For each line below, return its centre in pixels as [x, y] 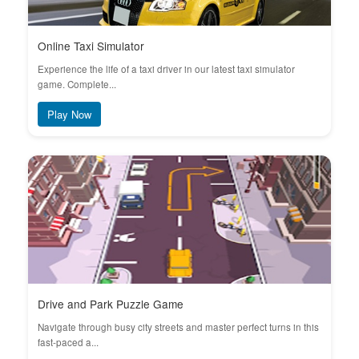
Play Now [69, 114]
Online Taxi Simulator [91, 46]
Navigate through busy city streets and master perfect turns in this [178, 327]
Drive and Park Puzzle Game [111, 304]
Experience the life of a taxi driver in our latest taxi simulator [166, 69]
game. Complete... [77, 84]
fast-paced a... [68, 342]
